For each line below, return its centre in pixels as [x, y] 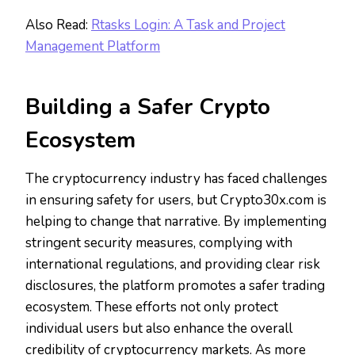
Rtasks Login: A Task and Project [188, 25]
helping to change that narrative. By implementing [176, 222]
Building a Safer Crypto [148, 107]
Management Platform [93, 47]
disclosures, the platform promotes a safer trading [175, 286]
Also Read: [58, 25]
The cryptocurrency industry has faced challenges [176, 179]
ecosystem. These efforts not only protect [152, 307]
